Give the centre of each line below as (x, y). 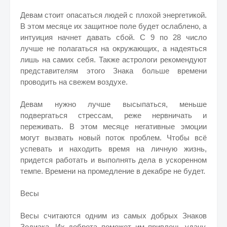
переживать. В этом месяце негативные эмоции (113, 126)
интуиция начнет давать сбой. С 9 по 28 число (113, 37)
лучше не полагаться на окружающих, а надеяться (113, 48)
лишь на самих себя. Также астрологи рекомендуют (113, 60)
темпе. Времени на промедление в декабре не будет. (113, 171)
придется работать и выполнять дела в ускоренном (113, 160)
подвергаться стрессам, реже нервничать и (113, 115)
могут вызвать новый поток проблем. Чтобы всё (113, 138)
